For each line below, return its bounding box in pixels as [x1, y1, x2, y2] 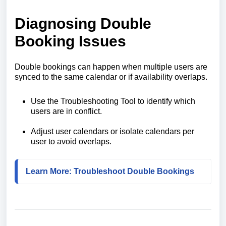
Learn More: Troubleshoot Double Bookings [26, 166, 194, 176]
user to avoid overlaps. [31, 137, 111, 146]
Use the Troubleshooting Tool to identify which [31, 96, 195, 105]
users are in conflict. [31, 106, 102, 116]
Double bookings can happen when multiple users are [15, 62, 207, 71]
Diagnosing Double [15, 15, 151, 32]
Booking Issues [15, 32, 126, 49]
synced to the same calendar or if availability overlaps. [15, 72, 207, 81]
